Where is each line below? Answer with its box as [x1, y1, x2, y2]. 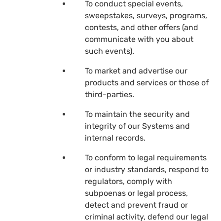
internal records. [85, 133, 146, 143]
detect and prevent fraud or [85, 200, 188, 210]
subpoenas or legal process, [85, 188, 188, 198]
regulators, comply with [85, 176, 172, 186]
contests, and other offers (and [85, 22, 198, 32]
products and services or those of [85, 77, 209, 87]
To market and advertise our [85, 66, 187, 75]
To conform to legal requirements [85, 152, 207, 162]
